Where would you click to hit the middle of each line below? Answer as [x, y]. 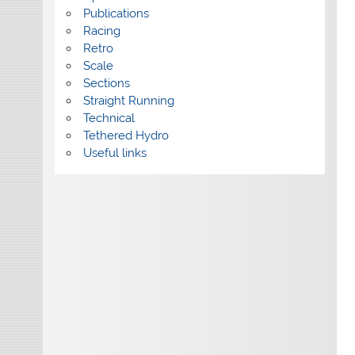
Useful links [115, 153]
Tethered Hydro [126, 136]
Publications [116, 14]
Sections [107, 84]
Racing [102, 31]
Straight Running [129, 101]
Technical [109, 118]
